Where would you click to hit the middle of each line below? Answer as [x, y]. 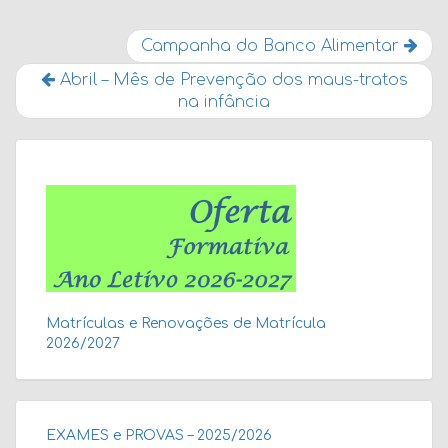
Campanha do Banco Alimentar [272, 45]
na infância [224, 101]
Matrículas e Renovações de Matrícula [186, 323]
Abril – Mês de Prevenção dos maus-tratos [231, 79]
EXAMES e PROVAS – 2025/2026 [159, 435]
